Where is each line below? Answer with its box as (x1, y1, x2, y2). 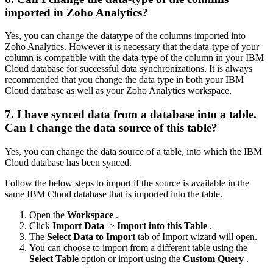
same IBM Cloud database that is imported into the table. (5, 188, 225, 199)
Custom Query (183, 253, 246, 264)
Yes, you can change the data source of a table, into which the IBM (5, 146, 262, 157)
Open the (29, 209, 67, 220)
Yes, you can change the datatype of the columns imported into (5, 30, 246, 41)
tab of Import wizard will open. (138, 231, 260, 242)
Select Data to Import (47, 231, 138, 242)
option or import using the (81, 253, 183, 264)
